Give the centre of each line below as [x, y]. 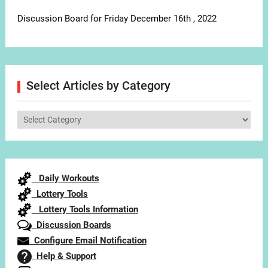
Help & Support [64, 256]
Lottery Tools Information [85, 210]
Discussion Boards [71, 225]
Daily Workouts [65, 179]
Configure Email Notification [88, 241]
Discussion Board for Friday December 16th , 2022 [117, 19]
